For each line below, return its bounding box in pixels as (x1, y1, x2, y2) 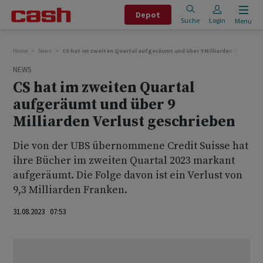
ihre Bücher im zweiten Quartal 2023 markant (13, 154, 235, 167)
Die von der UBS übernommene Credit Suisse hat (13, 139, 248, 153)
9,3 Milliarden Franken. (13, 183, 127, 197)
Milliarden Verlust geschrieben (13, 113, 235, 131)
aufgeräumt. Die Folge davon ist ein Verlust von (13, 168, 242, 182)
